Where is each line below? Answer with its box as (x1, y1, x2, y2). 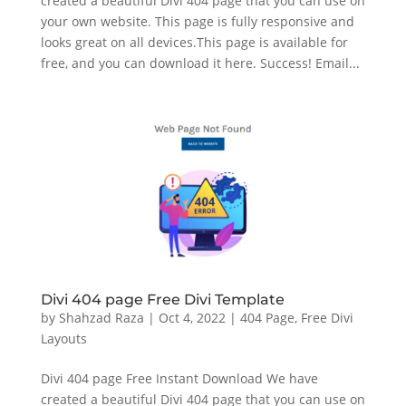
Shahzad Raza (58, 308, 144, 326)
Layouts (40, 329, 87, 347)
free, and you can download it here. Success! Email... (40, 53, 360, 72)
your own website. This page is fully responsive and (40, 12, 354, 30)
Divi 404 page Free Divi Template (40, 290, 285, 308)
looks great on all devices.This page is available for (40, 33, 348, 51)
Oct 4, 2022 (158, 308, 226, 326)
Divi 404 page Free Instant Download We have (40, 369, 318, 387)
